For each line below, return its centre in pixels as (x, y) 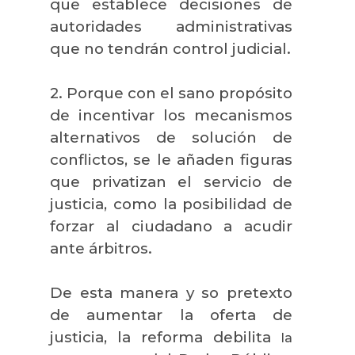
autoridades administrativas (171, 26)
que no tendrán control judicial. (170, 48)
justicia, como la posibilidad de (171, 204)
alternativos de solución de (171, 137)
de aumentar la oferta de (171, 315)
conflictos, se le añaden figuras (171, 159)
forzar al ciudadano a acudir (171, 226)
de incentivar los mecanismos (171, 115)
